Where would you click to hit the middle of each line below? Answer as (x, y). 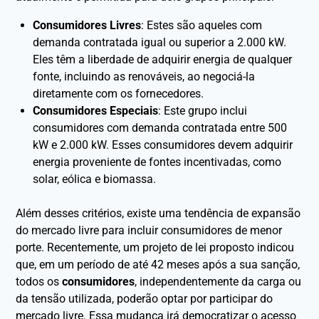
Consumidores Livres (87, 25)
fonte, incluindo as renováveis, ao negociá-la (144, 76)
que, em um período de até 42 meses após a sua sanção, (158, 264)
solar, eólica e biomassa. (95, 179)
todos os (39, 281)
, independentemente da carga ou (218, 281)
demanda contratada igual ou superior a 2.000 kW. (160, 42)
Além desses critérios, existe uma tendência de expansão (158, 213)
